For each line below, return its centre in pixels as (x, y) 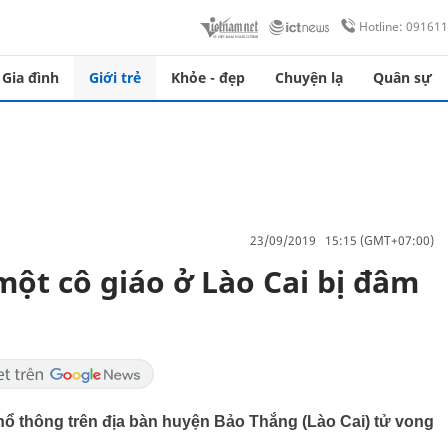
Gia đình (30, 77)
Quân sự (402, 77)
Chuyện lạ (309, 77)
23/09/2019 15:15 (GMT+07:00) (342, 240)
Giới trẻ (115, 77)
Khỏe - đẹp (208, 77)
